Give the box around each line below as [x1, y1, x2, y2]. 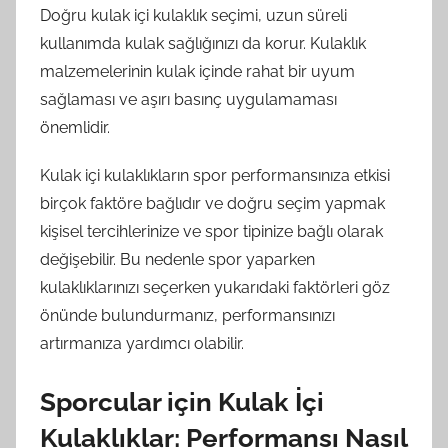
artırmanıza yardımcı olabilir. [40, 333, 244, 353]
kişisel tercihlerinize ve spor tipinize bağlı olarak [40, 221, 383, 241]
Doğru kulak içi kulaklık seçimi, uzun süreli [40, 5, 347, 25]
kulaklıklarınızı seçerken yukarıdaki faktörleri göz [40, 277, 390, 297]
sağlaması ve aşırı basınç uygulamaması [40, 89, 337, 109]
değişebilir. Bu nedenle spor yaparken [40, 249, 315, 269]
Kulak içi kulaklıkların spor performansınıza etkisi [40, 165, 390, 185]
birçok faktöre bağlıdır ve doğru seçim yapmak [40, 193, 385, 213]
